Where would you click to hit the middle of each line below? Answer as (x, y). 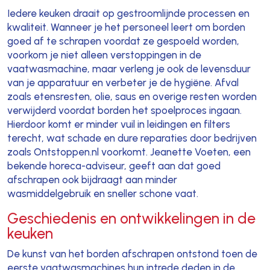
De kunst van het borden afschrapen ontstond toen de (132, 254)
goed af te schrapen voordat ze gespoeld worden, (123, 41)
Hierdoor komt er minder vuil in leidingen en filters (118, 124)
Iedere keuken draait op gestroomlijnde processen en (128, 14)
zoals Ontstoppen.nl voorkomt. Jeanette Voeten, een (129, 152)
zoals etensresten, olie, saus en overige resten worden (132, 97)
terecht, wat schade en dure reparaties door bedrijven (132, 138)
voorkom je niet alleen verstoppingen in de (104, 55)
